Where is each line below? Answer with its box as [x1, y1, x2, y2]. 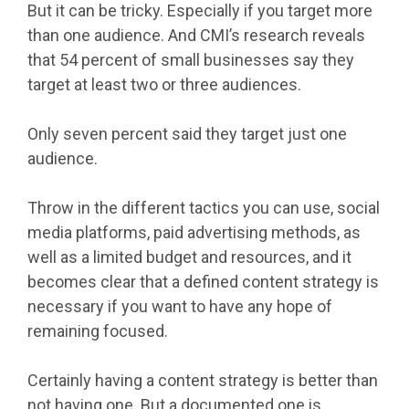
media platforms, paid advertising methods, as [27, 223, 361, 243]
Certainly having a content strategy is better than [27, 371, 378, 391]
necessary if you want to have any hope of [27, 297, 332, 317]
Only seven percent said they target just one [27, 124, 347, 144]
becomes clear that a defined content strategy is [27, 272, 379, 292]
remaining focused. [27, 321, 168, 341]
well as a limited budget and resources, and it [27, 247, 351, 267]
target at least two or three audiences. [27, 75, 301, 95]
